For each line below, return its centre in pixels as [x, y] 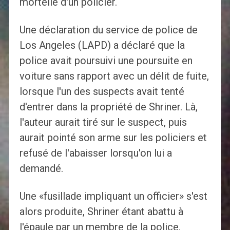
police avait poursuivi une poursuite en [106, 61]
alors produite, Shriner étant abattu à [101, 212]
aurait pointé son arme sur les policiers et [113, 138]
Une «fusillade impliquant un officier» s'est [113, 196]
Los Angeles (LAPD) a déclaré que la [102, 45]
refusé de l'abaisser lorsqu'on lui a [95, 153]
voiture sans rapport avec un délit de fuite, [114, 76]
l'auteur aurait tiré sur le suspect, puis [103, 122]
